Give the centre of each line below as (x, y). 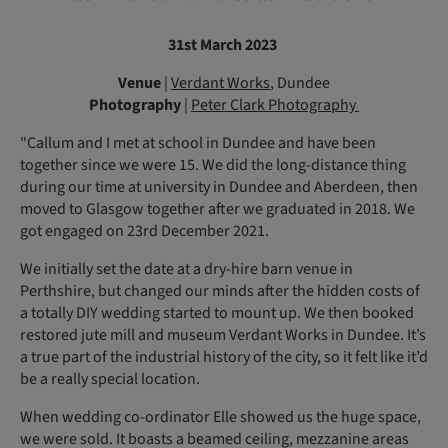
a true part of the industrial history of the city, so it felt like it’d (224, 356)
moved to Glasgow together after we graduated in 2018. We (217, 208)
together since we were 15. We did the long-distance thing (213, 164)
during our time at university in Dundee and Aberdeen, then (219, 186)
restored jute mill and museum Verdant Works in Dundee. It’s (223, 334)
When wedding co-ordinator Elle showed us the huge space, (220, 416)
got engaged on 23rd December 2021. (146, 230)
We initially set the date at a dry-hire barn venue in (186, 268)
